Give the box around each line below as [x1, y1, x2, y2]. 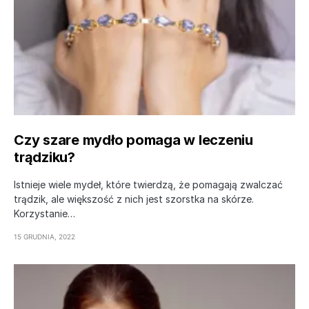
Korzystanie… [14, 207, 75, 219]
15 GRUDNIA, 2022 [14, 232, 75, 241]
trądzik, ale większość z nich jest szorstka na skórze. [14, 192, 254, 205]
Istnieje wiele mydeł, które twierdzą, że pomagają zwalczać [14, 178, 283, 190]
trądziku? [14, 148, 75, 166]
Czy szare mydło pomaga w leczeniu [14, 131, 253, 148]
